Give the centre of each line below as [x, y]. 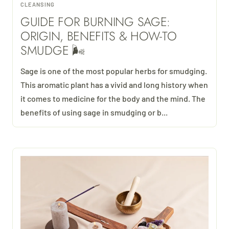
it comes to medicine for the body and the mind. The [113, 98]
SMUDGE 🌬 [53, 50]
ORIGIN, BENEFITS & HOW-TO [99, 36]
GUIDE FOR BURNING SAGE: [96, 21]
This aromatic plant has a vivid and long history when [114, 84]
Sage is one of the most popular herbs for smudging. [114, 71]
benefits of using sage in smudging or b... [94, 112]
